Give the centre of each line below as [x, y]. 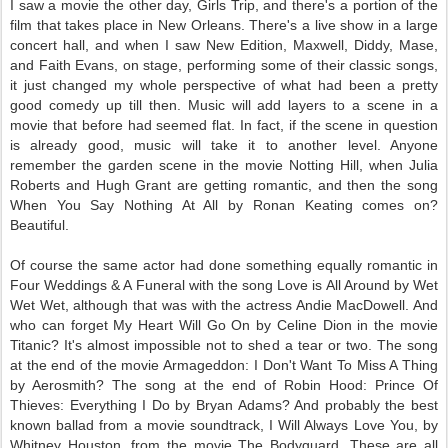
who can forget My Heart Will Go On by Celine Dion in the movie [224, 325]
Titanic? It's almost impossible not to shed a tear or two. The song [224, 345]
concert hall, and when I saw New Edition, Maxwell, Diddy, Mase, [224, 45]
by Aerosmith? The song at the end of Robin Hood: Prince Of [224, 385]
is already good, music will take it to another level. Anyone [224, 145]
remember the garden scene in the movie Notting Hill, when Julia [224, 165]
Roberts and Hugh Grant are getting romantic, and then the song [224, 185]
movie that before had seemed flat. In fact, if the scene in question [224, 125]
